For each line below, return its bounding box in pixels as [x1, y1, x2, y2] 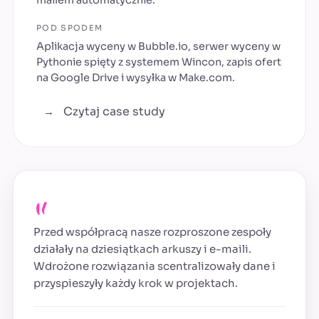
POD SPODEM [36, 23, 103, 33]
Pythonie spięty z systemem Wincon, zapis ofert [36, 56, 281, 69]
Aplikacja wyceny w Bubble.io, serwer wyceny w [36, 40, 281, 53]
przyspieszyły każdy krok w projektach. [33, 276, 238, 291]
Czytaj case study [61, 104, 165, 120]
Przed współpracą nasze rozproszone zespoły [33, 225, 271, 239]
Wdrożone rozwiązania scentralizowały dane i [33, 259, 276, 273]
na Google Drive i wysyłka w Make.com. [36, 71, 235, 85]
